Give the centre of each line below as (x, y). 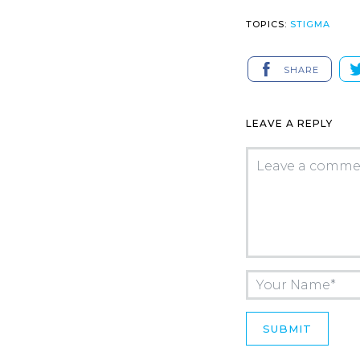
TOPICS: (268, 24)
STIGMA (310, 24)
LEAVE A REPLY (289, 123)
